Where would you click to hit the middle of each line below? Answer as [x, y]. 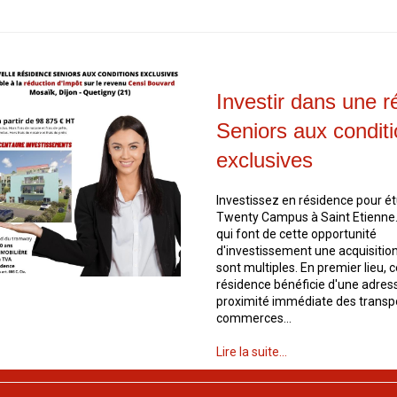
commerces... [254, 318]
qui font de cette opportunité [296, 234]
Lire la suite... [252, 352]
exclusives [265, 160]
